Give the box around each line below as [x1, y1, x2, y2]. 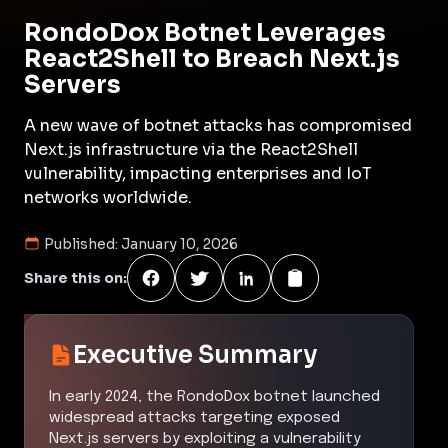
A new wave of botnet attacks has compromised [24, 114, 412, 136]
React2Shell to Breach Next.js [24, 43, 400, 74]
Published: [44, 234, 121, 253]
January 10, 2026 [121, 234, 238, 253]
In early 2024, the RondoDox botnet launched [49, 388, 380, 405]
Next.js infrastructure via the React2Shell [24, 138, 358, 160]
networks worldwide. [24, 186, 192, 208]
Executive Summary [73, 339, 317, 370]
